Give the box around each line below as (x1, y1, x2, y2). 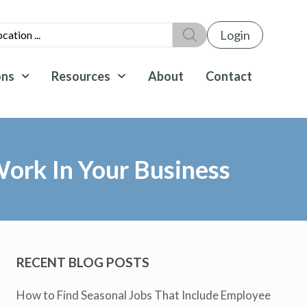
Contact (205, 69, 252, 84)
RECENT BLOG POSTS (16, 254, 150, 270)
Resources (51, 69, 111, 84)
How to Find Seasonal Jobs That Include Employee (16, 287, 271, 302)
